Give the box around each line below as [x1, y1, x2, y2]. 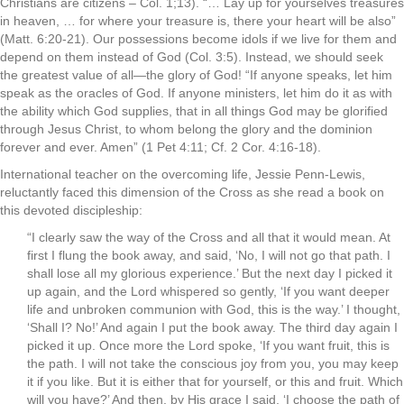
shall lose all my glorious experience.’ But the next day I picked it [27, 266, 392, 280]
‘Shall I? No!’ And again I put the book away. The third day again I [27, 320, 398, 335]
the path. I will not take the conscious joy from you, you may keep [27, 356, 399, 371]
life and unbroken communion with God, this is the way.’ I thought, [27, 302, 400, 317]
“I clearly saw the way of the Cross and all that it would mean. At [27, 230, 390, 244]
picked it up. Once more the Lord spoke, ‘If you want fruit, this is [27, 338, 390, 353]
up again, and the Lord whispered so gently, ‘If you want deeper [27, 284, 390, 298]
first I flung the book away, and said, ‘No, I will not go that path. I [27, 248, 390, 262]
